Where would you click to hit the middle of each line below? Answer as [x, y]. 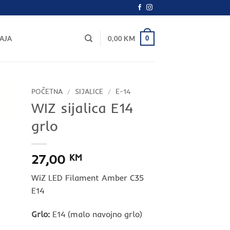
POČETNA [47, 91]
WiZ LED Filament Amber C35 [88, 177]
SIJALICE [89, 91]
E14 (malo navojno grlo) [96, 214]
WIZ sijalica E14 [82, 108]
